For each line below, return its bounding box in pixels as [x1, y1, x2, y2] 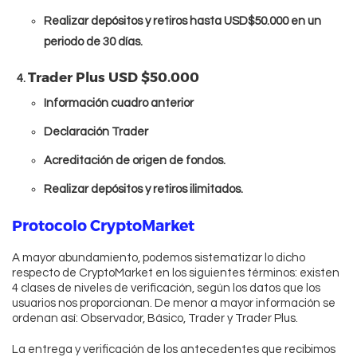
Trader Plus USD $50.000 [28, 69, 199, 85]
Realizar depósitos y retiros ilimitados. [44, 183, 243, 196]
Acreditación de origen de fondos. [44, 155, 226, 167]
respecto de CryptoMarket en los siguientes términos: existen [12, 267, 339, 280]
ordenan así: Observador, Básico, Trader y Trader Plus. [12, 312, 298, 325]
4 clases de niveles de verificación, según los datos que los [12, 282, 320, 295]
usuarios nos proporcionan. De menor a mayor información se [12, 297, 335, 310]
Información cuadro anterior [44, 97, 194, 110]
